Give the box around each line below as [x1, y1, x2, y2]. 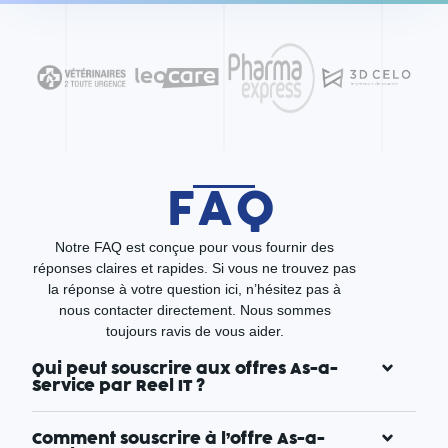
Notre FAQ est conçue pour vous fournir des [55, 238, 335, 255]
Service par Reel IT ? [31, 376, 205, 396]
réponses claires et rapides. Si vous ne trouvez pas [33, 259, 357, 276]
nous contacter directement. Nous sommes [58, 301, 331, 318]
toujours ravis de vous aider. [105, 322, 284, 339]
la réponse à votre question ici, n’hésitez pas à [48, 280, 342, 297]
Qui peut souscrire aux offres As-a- [31, 359, 338, 379]
